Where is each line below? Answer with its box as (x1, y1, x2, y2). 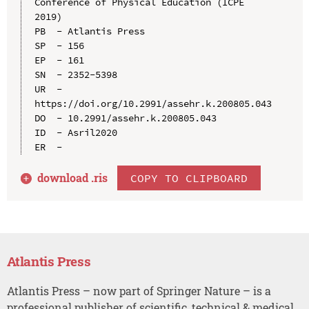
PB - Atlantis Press (34, 24, 145, 37)
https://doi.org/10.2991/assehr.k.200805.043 (34, 97, 272, 110)
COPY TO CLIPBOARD (130, 170, 248, 185)
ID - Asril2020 (34, 126, 117, 139)
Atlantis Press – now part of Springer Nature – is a (6, 283, 271, 298)
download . (37, 170, 94, 185)
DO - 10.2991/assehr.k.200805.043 (34, 111, 217, 124)
